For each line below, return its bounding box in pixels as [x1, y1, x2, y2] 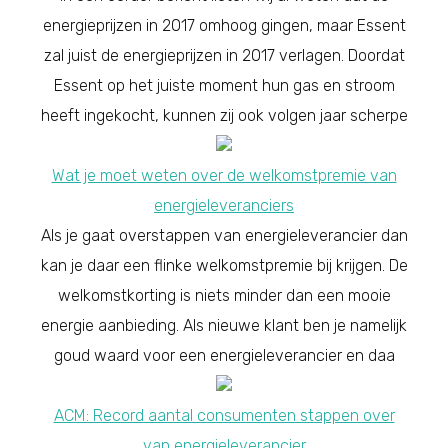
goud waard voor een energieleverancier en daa [53, 345, 395, 365]
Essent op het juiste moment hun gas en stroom [53, 75, 395, 95]
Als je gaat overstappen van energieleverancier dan [40, 225, 408, 245]
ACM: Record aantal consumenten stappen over [53, 405, 395, 425]
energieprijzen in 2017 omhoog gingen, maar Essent [42, 15, 406, 35]
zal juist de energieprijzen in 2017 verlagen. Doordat [43, 45, 405, 65]
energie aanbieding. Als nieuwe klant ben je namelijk [41, 315, 407, 335]
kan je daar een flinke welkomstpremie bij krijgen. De [40, 255, 408, 275]
